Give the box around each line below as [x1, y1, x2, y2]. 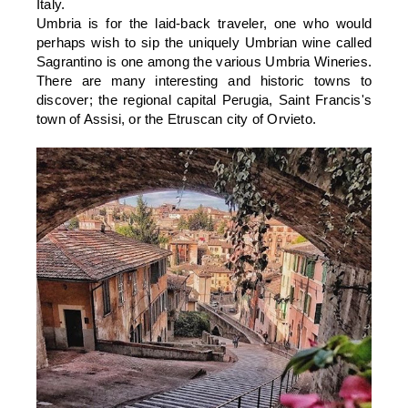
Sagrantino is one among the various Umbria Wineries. [36, 53, 372, 69]
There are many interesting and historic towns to [36, 72, 372, 88]
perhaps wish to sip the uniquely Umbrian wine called [36, 34, 372, 50]
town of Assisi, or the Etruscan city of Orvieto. [36, 110, 317, 127]
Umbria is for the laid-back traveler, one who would [36, 15, 372, 31]
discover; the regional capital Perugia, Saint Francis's [36, 91, 372, 107]
